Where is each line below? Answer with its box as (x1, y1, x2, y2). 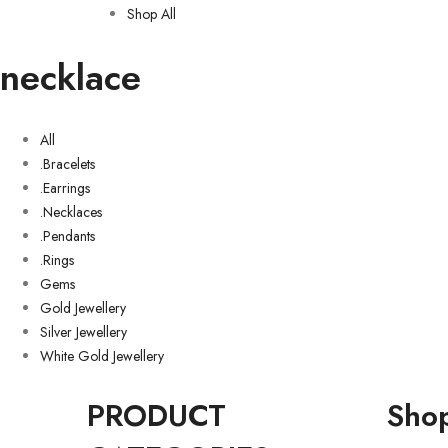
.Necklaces (40, 202, 102, 222)
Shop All (127, 4, 176, 24)
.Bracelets (40, 154, 95, 174)
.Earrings (40, 178, 90, 198)
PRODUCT (87, 394, 226, 437)
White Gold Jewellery (40, 346, 164, 366)
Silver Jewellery (40, 322, 127, 342)
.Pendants (40, 226, 95, 246)
